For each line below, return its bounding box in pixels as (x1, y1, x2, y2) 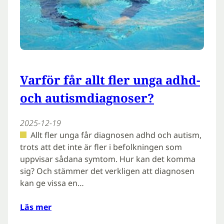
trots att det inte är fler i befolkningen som (20, 141, 182, 152)
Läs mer (20, 201, 51, 212)
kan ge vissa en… (20, 177, 84, 188)
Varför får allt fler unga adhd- (20, 71, 200, 88)
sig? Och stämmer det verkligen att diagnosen (20, 165, 194, 176)
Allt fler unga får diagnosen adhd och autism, (30, 129, 201, 140)
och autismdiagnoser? (20, 89, 154, 106)
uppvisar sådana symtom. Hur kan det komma (20, 153, 195, 164)
